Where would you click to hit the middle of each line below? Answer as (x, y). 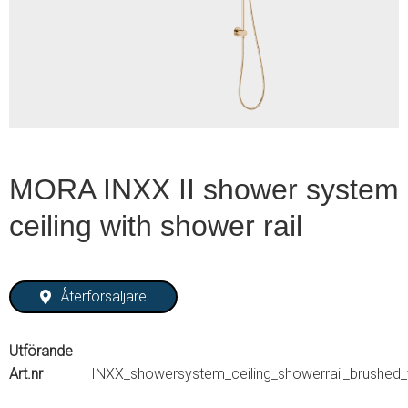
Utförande (41, 351)
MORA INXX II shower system (204, 189)
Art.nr (26, 373)
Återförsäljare (104, 296)
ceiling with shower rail (156, 226)
